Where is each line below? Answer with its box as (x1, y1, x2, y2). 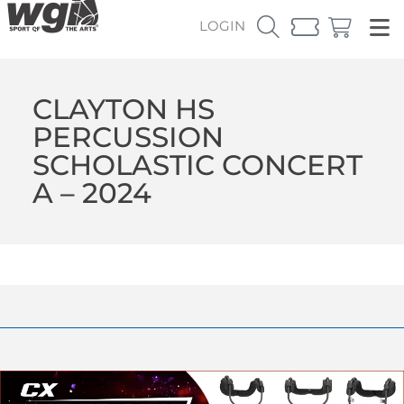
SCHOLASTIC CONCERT (32, 147, 363, 182)
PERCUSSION (32, 119, 224, 154)
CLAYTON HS (32, 91, 215, 126)
